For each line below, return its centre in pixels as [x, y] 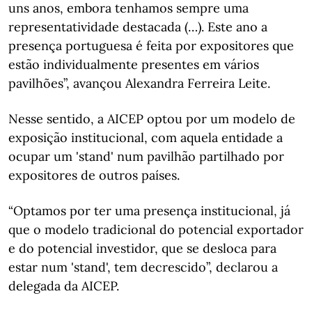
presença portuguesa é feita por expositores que [151, 45]
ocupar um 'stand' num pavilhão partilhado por [146, 156]
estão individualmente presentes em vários [134, 64]
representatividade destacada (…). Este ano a [138, 26]
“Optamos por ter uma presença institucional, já [149, 210]
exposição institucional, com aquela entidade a [146, 137]
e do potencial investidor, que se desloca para [142, 248]
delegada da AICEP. [64, 286]
